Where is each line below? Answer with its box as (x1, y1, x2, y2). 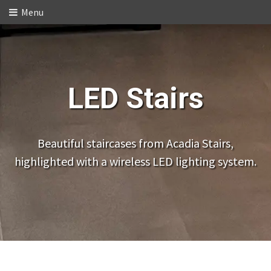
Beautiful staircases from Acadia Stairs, (38, 135, 233, 151)
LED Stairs (67, 81, 204, 116)
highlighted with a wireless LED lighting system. (15, 154, 256, 169)
